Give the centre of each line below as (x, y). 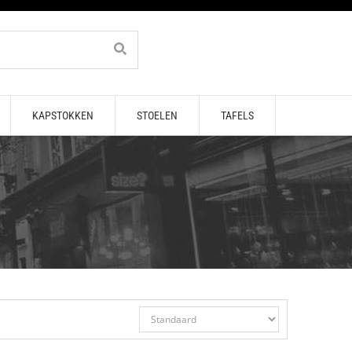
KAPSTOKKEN (62, 115)
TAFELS (237, 115)
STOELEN (157, 115)
